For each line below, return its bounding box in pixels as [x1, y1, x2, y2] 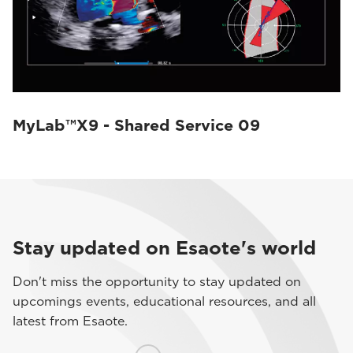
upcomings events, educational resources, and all [13, 294, 316, 309]
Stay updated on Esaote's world [13, 236, 316, 259]
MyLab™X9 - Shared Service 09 [13, 116, 260, 135]
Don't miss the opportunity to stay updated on [13, 274, 301, 289]
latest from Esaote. [13, 314, 128, 329]
